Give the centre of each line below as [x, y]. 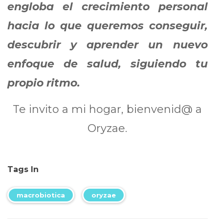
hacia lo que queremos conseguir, [108, 26]
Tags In [23, 169]
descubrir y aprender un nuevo [108, 45]
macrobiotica [41, 195]
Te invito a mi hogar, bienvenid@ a [108, 109]
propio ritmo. [44, 83]
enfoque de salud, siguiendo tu [108, 64]
